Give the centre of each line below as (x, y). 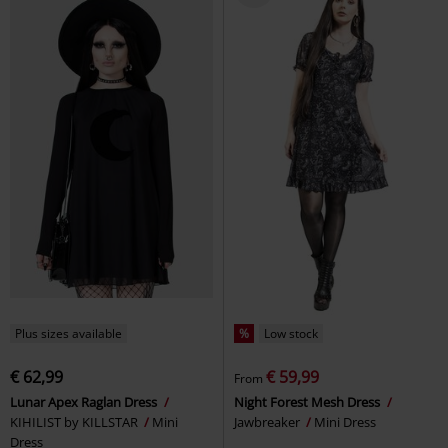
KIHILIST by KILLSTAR (75, 421)
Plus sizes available (68, 333)
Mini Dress (345, 421)
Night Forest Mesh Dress (308, 401)
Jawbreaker (268, 421)
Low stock (291, 333)
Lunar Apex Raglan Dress (85, 401)
